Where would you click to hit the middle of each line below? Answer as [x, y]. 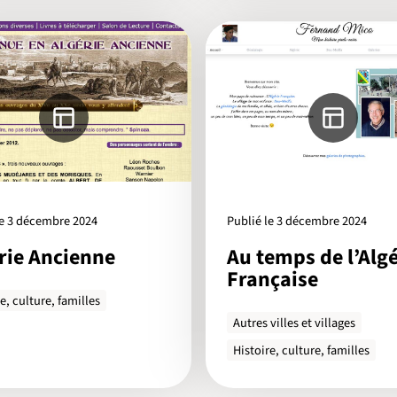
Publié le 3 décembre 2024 [297, 221]
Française [272, 280]
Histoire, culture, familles [302, 350]
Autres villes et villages [295, 323]
